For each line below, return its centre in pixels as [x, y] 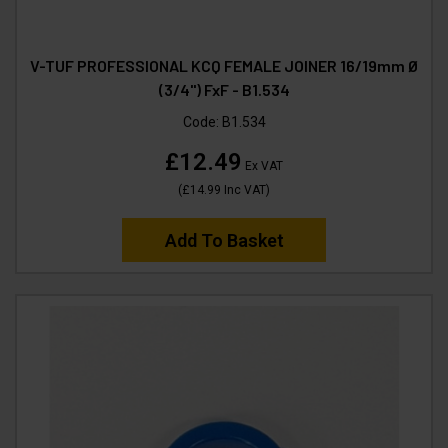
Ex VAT [262, 165]
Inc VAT [243, 189]
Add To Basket [224, 240]
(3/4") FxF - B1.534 [224, 89]
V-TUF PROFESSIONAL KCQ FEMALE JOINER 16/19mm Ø [224, 65]
